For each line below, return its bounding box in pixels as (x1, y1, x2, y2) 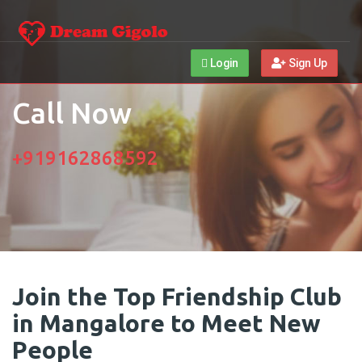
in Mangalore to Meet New (12, 309, 321, 337)
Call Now (12, 96, 132, 129)
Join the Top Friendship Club (12, 283, 342, 310)
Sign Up (286, 56, 327, 69)
